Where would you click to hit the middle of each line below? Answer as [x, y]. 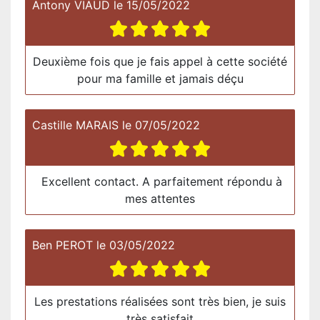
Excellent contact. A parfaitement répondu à [160, 181]
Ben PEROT [62, 245]
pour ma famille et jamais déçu [160, 78]
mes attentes [160, 198]
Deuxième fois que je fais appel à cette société [160, 61]
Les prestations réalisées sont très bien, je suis [160, 301]
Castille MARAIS [75, 125]
